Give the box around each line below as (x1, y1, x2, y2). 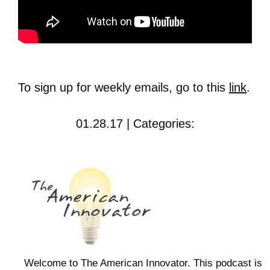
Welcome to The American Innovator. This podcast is (24, 257, 262, 269)
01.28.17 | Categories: (75, 117, 195, 130)
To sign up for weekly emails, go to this (18, 81, 229, 94)
